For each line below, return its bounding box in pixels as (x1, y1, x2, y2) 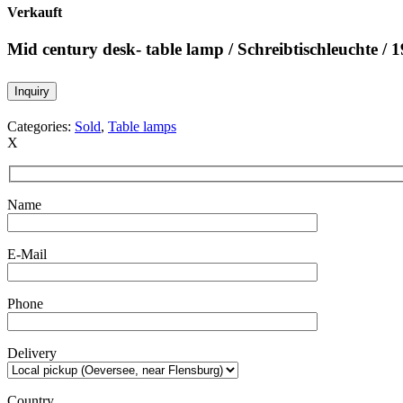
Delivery (7, 345, 57, 362)
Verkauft (7, 4, 62, 20)
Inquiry (14, 84, 49, 98)
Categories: (7, 118, 75, 134)
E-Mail (7, 246, 47, 263)
